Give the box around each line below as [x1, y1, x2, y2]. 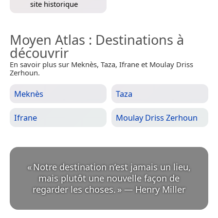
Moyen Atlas [10, 30, 85, 49]
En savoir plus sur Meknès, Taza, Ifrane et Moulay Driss [10, 59, 193, 69]
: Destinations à [85, 30, 184, 49]
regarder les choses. [33, 183, 116, 195]
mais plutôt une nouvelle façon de [38, 172, 180, 184]
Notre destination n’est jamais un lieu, [33, 161, 191, 173]
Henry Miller [135, 183, 185, 195]
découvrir [10, 43, 69, 62]
